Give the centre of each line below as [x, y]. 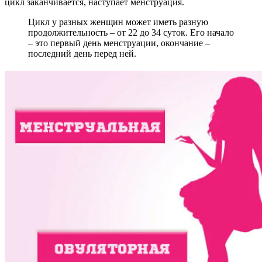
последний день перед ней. [82, 54]
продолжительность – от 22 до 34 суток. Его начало [131, 33]
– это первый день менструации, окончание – [119, 43]
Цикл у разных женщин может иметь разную [118, 22]
